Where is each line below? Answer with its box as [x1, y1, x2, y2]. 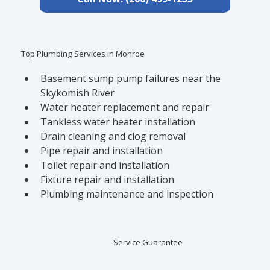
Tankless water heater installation [40, 115, 196, 129]
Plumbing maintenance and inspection [40, 187, 214, 201]
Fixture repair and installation [40, 173, 175, 187]
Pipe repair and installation [40, 144, 163, 158]
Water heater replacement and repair [40, 101, 210, 115]
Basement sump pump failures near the [40, 72, 224, 86]
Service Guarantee [113, 237, 183, 248]
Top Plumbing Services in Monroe [21, 48, 145, 60]
